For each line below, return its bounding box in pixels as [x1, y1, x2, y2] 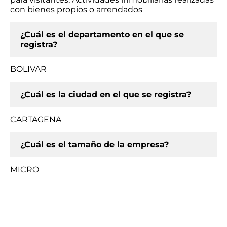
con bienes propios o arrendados [10, 5, 142, 14]
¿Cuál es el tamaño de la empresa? [20, 140, 169, 149]
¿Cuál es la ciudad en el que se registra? [20, 90, 191, 99]
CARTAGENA [10, 115, 61, 124]
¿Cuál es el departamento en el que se [20, 30, 184, 40]
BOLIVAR [10, 64, 47, 74]
